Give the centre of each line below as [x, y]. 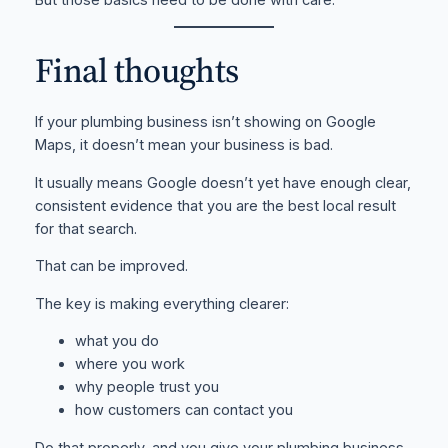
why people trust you [146, 387]
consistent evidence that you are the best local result [215, 205]
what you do [116, 341]
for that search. [85, 228]
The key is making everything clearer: [161, 303]
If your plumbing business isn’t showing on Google [205, 122]
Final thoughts [136, 69]
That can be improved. [111, 266]
